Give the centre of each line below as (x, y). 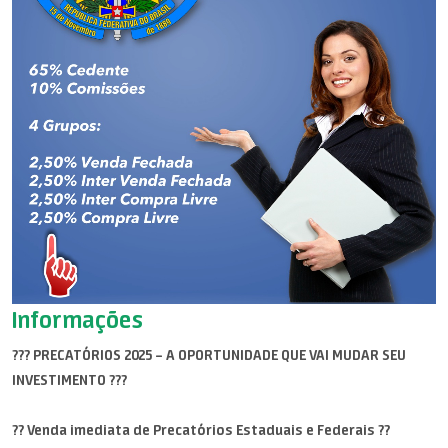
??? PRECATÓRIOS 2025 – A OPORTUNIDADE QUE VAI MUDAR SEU (209, 355)
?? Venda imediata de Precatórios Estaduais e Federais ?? (201, 430)
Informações (77, 319)
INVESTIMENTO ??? (69, 380)
